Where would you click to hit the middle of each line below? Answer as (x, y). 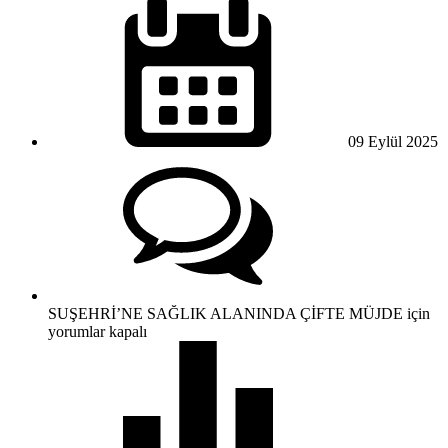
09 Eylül (375, 141)
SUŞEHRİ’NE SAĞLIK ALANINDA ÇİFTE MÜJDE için (239, 313)
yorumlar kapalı (97, 331)
